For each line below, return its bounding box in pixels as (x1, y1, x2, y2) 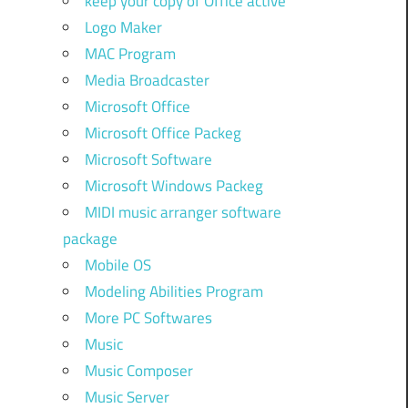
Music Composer (84, 358, 193, 382)
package (62, 226, 117, 250)
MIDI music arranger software (84, 199, 281, 224)
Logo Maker (84, 15, 162, 39)
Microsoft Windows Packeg (84, 173, 263, 198)
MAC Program (84, 41, 176, 66)
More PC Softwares (84, 305, 212, 330)
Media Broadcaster (84, 67, 209, 92)
